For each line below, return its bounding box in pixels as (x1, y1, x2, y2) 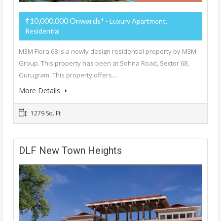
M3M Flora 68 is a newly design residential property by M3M (19, 47, 196, 56)
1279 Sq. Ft (29, 109, 61, 118)
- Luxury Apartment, (104, 17, 167, 26)
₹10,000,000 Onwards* (25, 16, 104, 26)
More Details (19, 86, 62, 96)
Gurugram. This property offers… (19, 71, 117, 80)
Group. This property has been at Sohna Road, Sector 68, (19, 59, 189, 68)
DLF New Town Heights (19, 145, 122, 157)
